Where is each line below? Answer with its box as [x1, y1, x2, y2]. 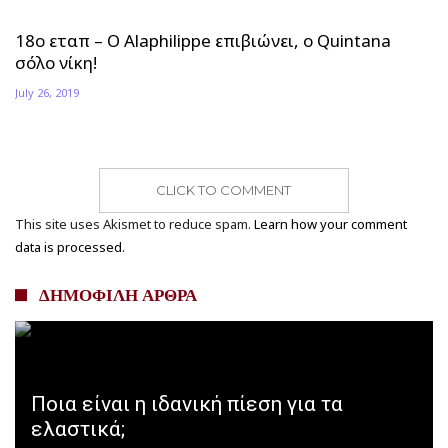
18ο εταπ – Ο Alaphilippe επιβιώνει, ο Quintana [15, 28, 391, 52]
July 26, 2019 [15, 84, 79, 100]
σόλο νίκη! [15, 50, 97, 74]
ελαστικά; [31, 416, 125, 441]
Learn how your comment [254, 214, 407, 233]
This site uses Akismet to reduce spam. [15, 214, 254, 233]
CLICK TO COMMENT [156, 181, 292, 198]
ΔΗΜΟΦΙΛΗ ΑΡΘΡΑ [39, 284, 197, 305]
